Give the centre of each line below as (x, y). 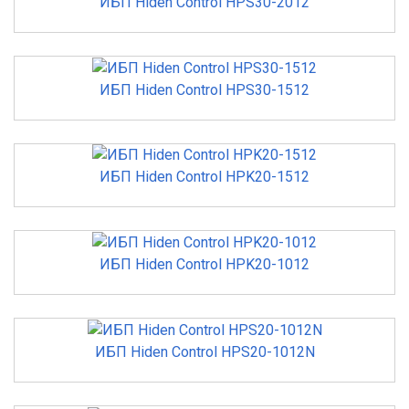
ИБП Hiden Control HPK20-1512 (204, 177)
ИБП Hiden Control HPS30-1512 (204, 89)
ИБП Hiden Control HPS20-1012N (204, 351)
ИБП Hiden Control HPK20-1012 (204, 265)
